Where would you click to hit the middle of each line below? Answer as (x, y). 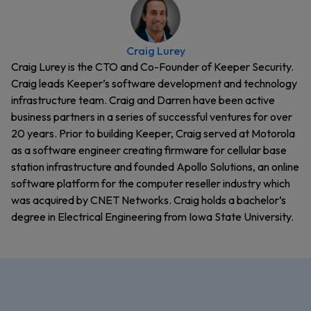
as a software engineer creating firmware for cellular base (149, 150)
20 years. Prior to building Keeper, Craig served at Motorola (153, 133)
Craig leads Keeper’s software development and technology (154, 83)
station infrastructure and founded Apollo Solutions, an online (155, 167)
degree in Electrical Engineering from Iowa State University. (152, 217)
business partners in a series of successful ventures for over (152, 117)
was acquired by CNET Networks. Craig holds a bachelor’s (149, 200)
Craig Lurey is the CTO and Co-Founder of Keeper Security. (152, 67)
